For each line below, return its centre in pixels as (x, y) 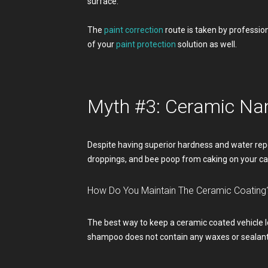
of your (101, 44)
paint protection (146, 44)
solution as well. (206, 44)
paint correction (133, 30)
